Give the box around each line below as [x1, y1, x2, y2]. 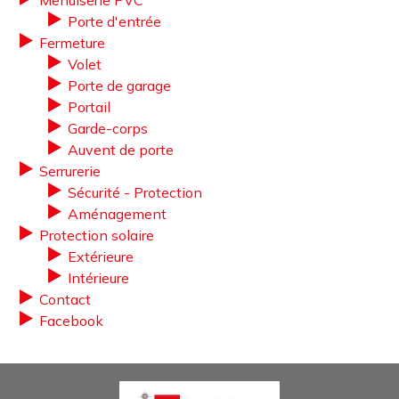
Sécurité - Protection [68, 183, 202, 201]
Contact [39, 290, 91, 308]
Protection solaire [39, 226, 154, 244]
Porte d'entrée [68, 12, 161, 30]
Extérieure [68, 248, 134, 265]
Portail [68, 98, 110, 116]
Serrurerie [39, 162, 101, 180]
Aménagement [68, 205, 167, 223]
